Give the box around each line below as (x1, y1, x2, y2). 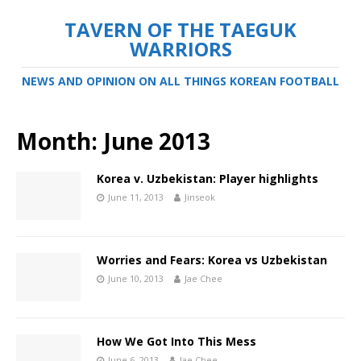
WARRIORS (129, 35, 232, 62)
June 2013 (103, 126, 210, 156)
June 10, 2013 (108, 272, 164, 285)
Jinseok (185, 191, 215, 203)
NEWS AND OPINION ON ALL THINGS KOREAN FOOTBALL (22, 73, 339, 89)
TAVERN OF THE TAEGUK (64, 16, 297, 43)
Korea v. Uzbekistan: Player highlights (97, 171, 318, 186)
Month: (16, 126, 103, 156)
